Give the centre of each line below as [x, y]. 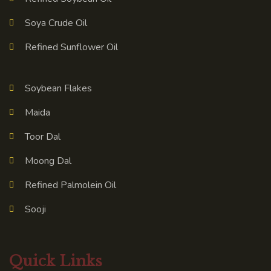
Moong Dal [48, 161]
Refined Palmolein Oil [70, 185]
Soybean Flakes [58, 88]
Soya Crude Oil [56, 23]
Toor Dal [42, 136]
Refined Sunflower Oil [71, 47]
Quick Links [56, 261]
